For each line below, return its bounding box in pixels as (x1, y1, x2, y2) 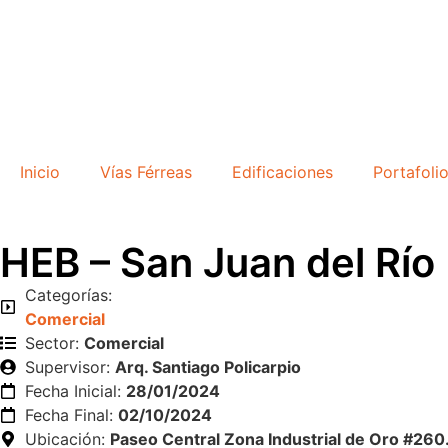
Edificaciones (232, 162, 333, 182)
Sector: (25, 333, 84, 353)
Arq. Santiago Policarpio (115, 357, 301, 377)
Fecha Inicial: (25, 381, 126, 401)
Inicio (20, 162, 60, 182)
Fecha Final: (25, 405, 118, 425)
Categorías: (25, 285, 112, 305)
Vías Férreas (100, 162, 192, 182)
